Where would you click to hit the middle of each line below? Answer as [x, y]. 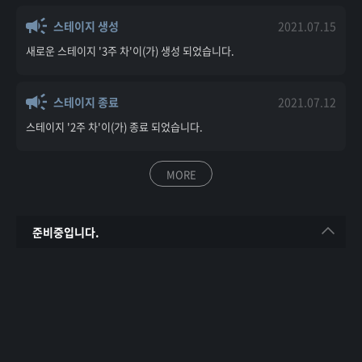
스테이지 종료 [86, 102]
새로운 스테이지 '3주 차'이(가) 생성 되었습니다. [130, 51]
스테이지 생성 [86, 26]
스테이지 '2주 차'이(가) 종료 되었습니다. [114, 126]
